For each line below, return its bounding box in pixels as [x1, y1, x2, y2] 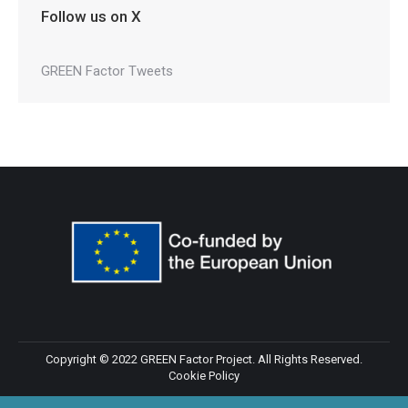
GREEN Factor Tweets [41, 62, 173, 79]
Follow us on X [41, 6, 141, 25]
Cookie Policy [168, 368, 240, 382]
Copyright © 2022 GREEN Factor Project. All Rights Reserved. [46, 352, 362, 366]
